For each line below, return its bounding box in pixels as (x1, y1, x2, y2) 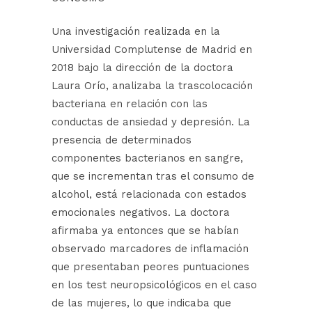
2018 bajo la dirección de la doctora (52, 61, 233, 75)
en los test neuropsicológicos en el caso (52, 279, 257, 292)
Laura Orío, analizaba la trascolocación (52, 79, 253, 93)
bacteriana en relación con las (52, 97, 208, 111)
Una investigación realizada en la (52, 25, 220, 38)
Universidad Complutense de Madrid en (52, 43, 252, 56)
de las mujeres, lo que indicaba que (52, 297, 231, 310)
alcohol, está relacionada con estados (52, 188, 247, 201)
